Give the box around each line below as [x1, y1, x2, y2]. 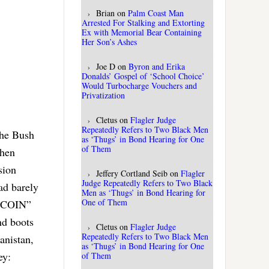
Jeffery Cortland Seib [96, 168, 168, 180]
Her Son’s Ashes [82, 36, 137, 48]
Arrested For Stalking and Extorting [82, 17, 205, 29]
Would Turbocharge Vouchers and [82, 80, 197, 92]
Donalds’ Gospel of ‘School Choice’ [82, 70, 205, 82]
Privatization [82, 89, 125, 101]
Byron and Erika [128, 61, 185, 73]
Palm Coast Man [128, 7, 184, 19]
